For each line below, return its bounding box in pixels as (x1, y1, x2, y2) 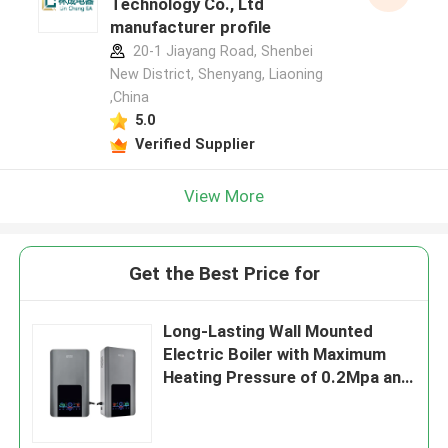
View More (184, 185, 264, 206)
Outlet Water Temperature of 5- (163, 390, 410, 411)
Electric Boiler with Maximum (163, 344, 387, 365)
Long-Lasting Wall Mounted (163, 321, 374, 342)
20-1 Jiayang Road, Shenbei (128, 43, 313, 60)
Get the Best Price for (128, 262, 320, 286)
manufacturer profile (109, 17, 271, 38)
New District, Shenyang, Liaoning (109, 66, 323, 83)
